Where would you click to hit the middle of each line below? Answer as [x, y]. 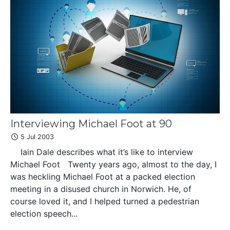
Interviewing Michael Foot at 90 [91, 124]
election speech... [44, 214]
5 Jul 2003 [36, 137]
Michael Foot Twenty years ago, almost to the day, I [113, 165]
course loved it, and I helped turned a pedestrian [105, 202]
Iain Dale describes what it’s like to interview [102, 152]
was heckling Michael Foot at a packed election [103, 177]
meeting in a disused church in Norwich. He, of [101, 189]
